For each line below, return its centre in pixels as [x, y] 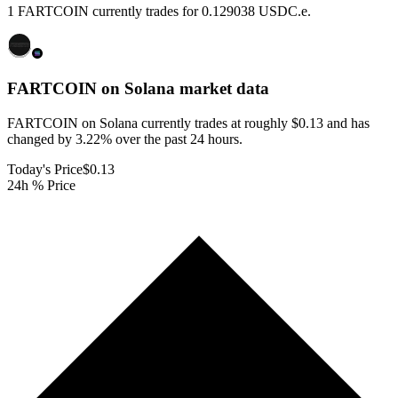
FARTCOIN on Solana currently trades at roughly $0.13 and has [188, 123]
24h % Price [41, 185]
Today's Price [45, 169]
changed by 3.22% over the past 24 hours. [125, 139]
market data [222, 89]
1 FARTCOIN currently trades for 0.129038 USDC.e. [159, 12]
